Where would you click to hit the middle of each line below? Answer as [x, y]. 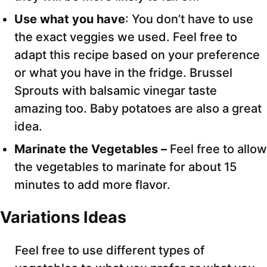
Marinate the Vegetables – [92, 149]
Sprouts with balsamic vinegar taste [116, 91]
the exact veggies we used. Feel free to [126, 37]
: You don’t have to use [189, 19]
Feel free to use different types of [110, 251]
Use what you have [70, 19]
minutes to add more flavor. [92, 185]
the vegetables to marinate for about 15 [125, 167]
